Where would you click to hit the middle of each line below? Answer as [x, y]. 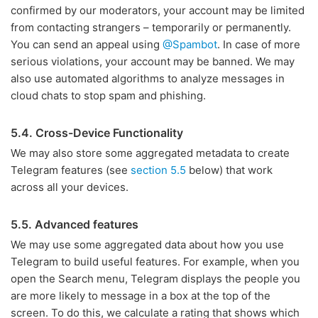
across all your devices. [70, 187]
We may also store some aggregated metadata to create [150, 153]
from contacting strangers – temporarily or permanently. [151, 27]
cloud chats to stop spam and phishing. [108, 95]
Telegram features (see [71, 170]
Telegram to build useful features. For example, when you [155, 262]
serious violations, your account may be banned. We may [153, 61]
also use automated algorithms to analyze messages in [148, 78]
